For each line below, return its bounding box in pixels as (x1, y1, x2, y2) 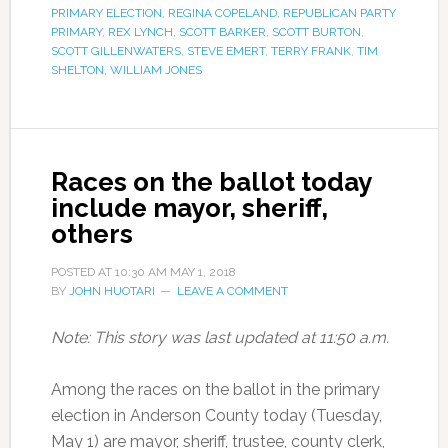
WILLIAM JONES (109, 63, 202, 77)
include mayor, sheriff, (50, 193, 328, 223)
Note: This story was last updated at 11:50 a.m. (50, 328, 389, 347)
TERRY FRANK (270, 44, 351, 58)
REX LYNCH (107, 25, 173, 39)
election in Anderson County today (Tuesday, (50, 406, 382, 425)
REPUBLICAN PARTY (282, 6, 396, 20)
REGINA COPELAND (167, 6, 277, 20)
